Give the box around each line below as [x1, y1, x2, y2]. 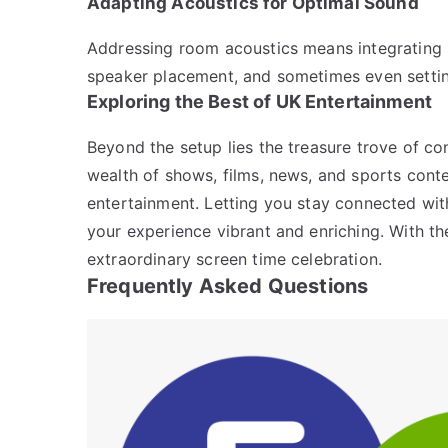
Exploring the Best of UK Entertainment [87, 90, 433, 112]
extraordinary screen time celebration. [87, 248, 383, 269]
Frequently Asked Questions [87, 273, 369, 298]
